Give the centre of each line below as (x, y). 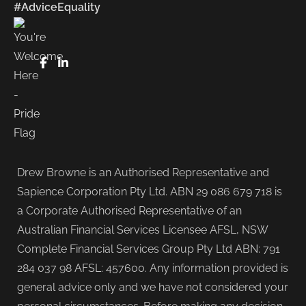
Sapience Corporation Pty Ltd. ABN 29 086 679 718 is (150, 192)
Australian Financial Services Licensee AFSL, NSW (142, 230)
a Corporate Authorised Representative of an (129, 211)
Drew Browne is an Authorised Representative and (143, 173)
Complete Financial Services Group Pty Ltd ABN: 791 (149, 249)
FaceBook (72, 63)
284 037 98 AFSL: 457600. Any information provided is (153, 268)
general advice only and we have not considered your (153, 288)
